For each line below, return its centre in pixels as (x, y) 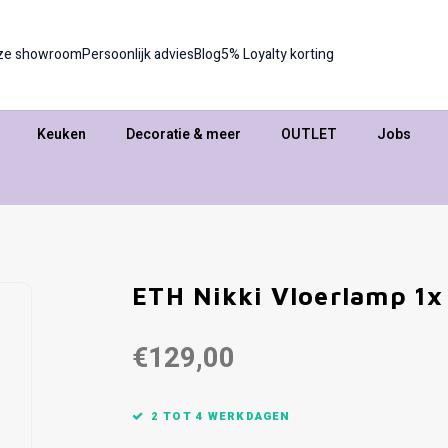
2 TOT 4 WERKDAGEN (221, 416)
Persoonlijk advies (138, 54)
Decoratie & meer (183, 134)
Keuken (61, 134)
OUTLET (309, 134)
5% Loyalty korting (278, 54)
